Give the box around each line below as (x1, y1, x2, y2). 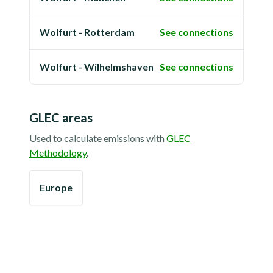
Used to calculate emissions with (29, 132, 165, 144)
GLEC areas (29, 110, 93, 125)
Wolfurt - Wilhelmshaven (40, 61, 154, 73)
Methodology (29, 147, 87, 158)
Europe (40, 182, 73, 193)
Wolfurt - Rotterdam (40, 26, 135, 38)
